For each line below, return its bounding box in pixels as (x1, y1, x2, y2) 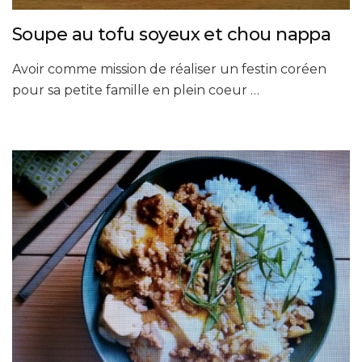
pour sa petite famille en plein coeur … (12, 82, 259, 99)
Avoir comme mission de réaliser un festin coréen (12, 61, 326, 78)
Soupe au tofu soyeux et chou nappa (12, 23, 331, 46)
